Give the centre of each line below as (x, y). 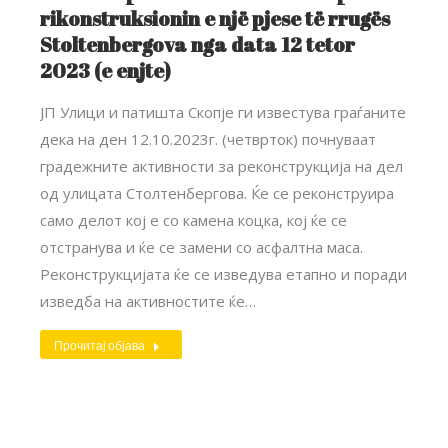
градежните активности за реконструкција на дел (221, 165)
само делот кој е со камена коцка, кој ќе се (193, 219)
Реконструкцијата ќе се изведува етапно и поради (223, 273)
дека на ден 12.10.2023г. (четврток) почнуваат (208, 138)
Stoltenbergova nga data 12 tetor (197, 44)
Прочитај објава (99, 344)
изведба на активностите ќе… (148, 300)
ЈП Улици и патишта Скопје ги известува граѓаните (223, 111)
